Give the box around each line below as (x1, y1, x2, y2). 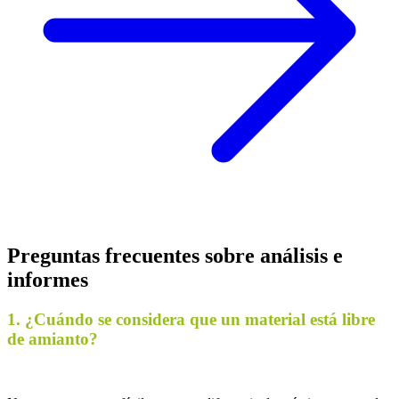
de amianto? (7, 329, 98, 348)
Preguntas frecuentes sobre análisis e (7, 243, 343, 267)
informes (7, 267, 88, 291)
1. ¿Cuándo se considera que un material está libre (7, 309, 375, 329)
